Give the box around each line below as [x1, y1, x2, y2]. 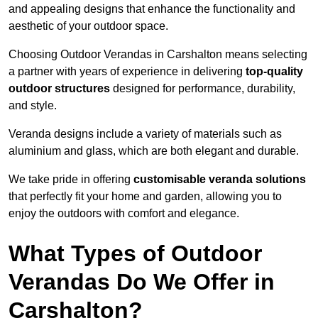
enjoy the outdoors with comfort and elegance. [9, 207, 239, 220]
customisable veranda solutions [133, 173, 306, 186]
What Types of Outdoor [9, 241, 262, 267]
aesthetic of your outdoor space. [9, 20, 168, 33]
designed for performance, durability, [110, 82, 295, 95]
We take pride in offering [9, 173, 133, 186]
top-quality [246, 65, 303, 78]
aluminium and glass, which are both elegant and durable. [9, 145, 299, 158]
